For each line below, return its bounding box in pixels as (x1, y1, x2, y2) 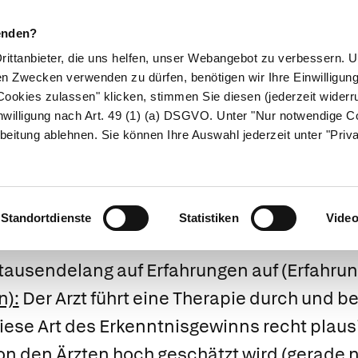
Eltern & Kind (201, 97, 288, 117)
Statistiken (178, 211, 239, 225)
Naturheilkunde (81, 97, 186, 117)
